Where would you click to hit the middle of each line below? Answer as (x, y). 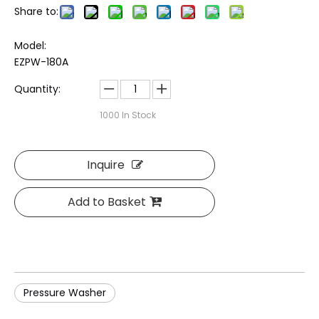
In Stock (138, 115)
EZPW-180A (41, 62)
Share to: (36, 11)
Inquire (105, 165)
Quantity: (37, 89)
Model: (30, 46)
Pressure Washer (65, 293)
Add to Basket (107, 202)
